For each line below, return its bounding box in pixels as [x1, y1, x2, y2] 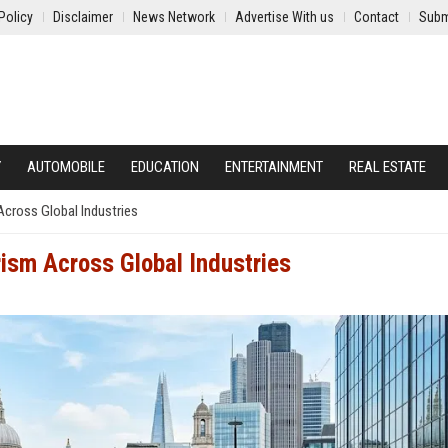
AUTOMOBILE [27, 158, 105, 176]
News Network [133, 9, 215, 25]
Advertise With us [235, 9, 334, 25]
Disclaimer [53, 9, 113, 25]
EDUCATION [131, 158, 199, 176]
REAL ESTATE [349, 158, 426, 176]
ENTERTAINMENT [225, 158, 323, 176]
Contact [354, 9, 399, 25]
